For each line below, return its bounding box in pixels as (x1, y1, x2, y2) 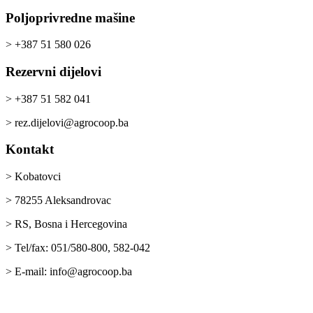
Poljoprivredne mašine (6, 10, 135, 25)
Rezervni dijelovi (6, 64, 101, 80)
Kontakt (6, 142, 54, 157)
